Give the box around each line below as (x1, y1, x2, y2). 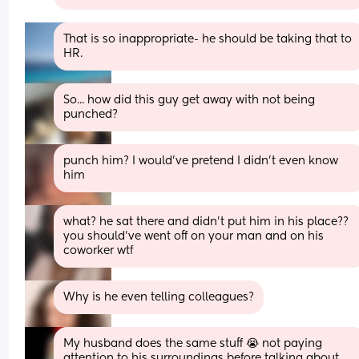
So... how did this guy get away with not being (63, 94, 316, 106)
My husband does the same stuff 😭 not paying (63, 337, 323, 349)
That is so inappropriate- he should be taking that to (63, 33, 353, 45)
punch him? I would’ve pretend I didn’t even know (63, 155, 339, 167)
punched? (63, 108, 119, 120)
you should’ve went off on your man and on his (63, 230, 325, 242)
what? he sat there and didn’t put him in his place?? (63, 216, 349, 228)
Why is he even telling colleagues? (63, 291, 255, 303)
